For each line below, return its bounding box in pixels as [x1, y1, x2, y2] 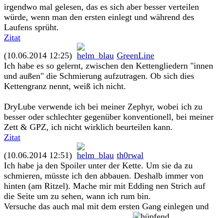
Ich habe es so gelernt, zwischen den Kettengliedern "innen [4, 61, 213, 71]
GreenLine [117, 51, 154, 60]
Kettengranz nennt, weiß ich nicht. [4, 81, 126, 91]
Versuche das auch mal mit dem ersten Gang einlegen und [4, 201, 209, 211]
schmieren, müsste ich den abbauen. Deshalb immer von [4, 171, 203, 181]
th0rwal [117, 150, 144, 160]
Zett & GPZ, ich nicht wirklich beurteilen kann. [4, 122, 173, 132]
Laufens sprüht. [4, 22, 59, 32]
